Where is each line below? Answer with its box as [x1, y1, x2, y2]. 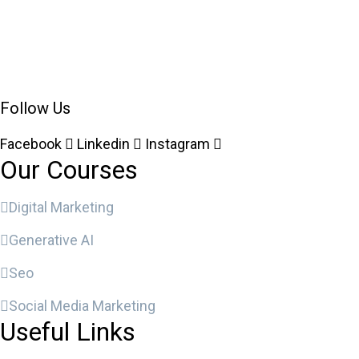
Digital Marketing [9, 199, 114, 216]
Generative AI [9, 232, 94, 248]
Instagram [145, 135, 210, 152]
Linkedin [77, 135, 130, 152]
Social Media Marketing [9, 297, 155, 314]
